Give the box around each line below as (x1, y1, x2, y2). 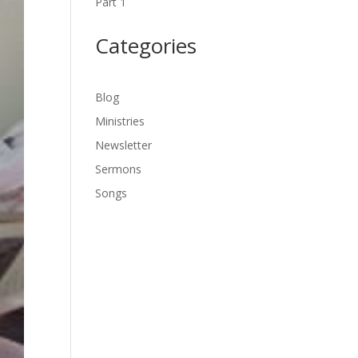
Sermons (95, 161, 142, 177)
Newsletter (95, 137, 153, 153)
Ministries (95, 113, 145, 129)
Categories (95, 31, 197, 60)
